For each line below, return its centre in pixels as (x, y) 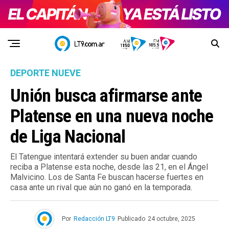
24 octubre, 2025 (171, 219)
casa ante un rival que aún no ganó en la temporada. (101, 188)
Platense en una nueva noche (112, 116)
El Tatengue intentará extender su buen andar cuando (104, 157)
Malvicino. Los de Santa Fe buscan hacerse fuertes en (107, 177)
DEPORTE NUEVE (45, 73)
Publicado (131, 219)
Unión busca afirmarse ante (106, 96)
